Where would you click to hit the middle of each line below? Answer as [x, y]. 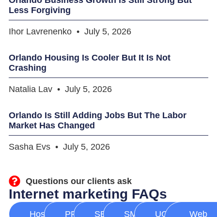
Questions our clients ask [78, 181]
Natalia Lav [31, 89]
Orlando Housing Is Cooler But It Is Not [89, 57]
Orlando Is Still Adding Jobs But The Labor [97, 115]
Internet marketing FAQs [88, 194]
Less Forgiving [39, 10]
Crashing [27, 68]
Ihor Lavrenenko [41, 31]
